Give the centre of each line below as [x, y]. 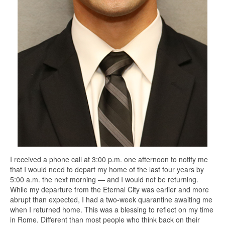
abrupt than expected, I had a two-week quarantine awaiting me [111, 200]
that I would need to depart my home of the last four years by [107, 170]
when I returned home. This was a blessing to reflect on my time [112, 210]
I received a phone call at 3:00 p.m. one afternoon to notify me [109, 159]
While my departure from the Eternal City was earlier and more [109, 190]
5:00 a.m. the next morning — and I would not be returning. [104, 180]
